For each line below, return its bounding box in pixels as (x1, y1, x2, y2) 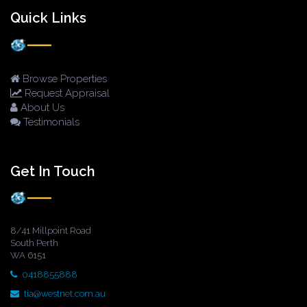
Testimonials (21, 115, 79, 128)
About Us (18, 101, 64, 114)
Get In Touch (10, 162, 95, 180)
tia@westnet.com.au (24, 288, 106, 299)
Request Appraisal (22, 86, 110, 99)
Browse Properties (20, 72, 107, 85)
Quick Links (10, 10, 86, 27)
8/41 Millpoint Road (10, 225, 91, 236)
